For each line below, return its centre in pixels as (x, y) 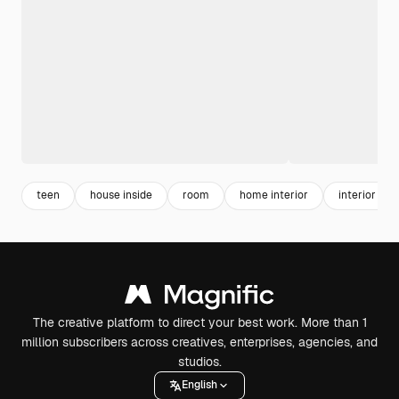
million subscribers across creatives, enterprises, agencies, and (199, 342)
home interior (274, 195)
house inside (121, 195)
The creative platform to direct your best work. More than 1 (199, 322)
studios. (199, 361)
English (199, 385)
